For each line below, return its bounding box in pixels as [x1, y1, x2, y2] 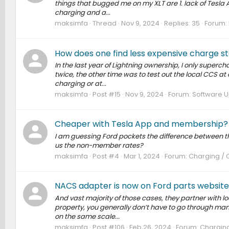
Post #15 [92, 89, 121, 100]
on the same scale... [54, 211, 120, 221]
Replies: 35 [164, 18, 200, 29]
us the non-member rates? [54, 140, 143, 150]
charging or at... [54, 78, 106, 88]
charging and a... [54, 8, 110, 18]
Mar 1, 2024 [123, 151, 160, 161]
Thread [92, 18, 117, 29]
